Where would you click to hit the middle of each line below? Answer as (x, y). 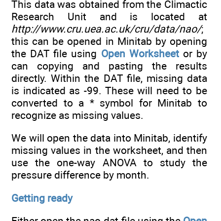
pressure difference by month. (80, 175)
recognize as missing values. (77, 115)
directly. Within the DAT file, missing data (109, 78)
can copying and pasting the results (109, 66)
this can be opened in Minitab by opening (109, 41)
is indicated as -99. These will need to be (109, 90)
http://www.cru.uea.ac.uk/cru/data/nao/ (106, 29)
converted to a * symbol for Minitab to (109, 103)
